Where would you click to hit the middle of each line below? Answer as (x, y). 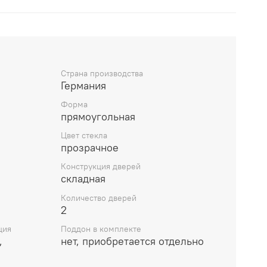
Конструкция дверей (101, 167)
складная (83, 179)
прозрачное (90, 148)
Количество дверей (99, 198)
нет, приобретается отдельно (132, 241)
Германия (83, 85)
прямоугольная (98, 116)
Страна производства (102, 73)
